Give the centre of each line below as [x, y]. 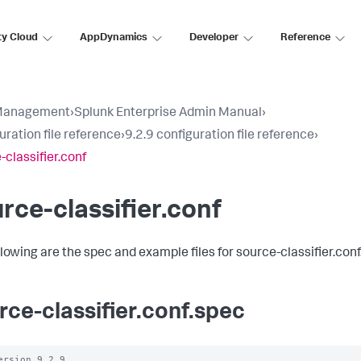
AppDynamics [114, 38]
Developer [214, 38]
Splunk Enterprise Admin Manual [168, 114]
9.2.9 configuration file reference [220, 136]
